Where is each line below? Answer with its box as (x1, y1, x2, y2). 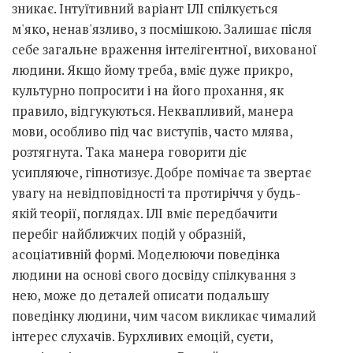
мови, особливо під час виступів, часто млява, (12, 123, 292, 141)
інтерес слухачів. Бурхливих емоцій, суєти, (12, 328, 273, 346)
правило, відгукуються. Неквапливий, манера (12, 102, 294, 121)
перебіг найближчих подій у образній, (12, 225, 245, 243)
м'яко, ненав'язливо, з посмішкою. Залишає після (12, 20, 312, 39)
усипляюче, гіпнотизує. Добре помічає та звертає (12, 164, 311, 182)
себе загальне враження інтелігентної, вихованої (12, 41, 317, 59)
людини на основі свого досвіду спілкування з (12, 266, 295, 284)
